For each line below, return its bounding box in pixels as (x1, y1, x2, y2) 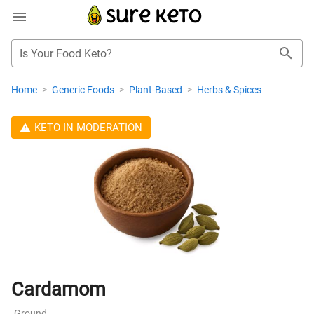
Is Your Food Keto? (20, 47, 112, 60)
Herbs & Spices (197, 84, 261, 95)
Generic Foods (52, 84, 116, 95)
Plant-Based (129, 84, 184, 95)
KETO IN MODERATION (34, 121, 142, 134)
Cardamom (11, 278, 106, 301)
